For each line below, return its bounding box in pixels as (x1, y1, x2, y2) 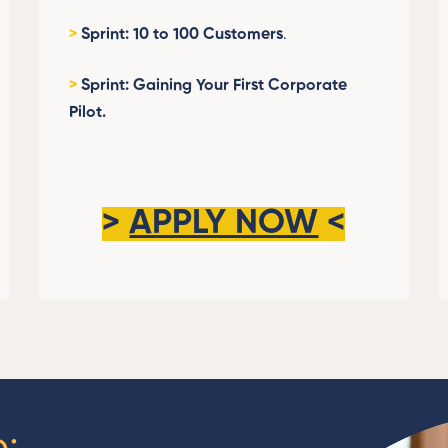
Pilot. (69, 104, 106, 121)
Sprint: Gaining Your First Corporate (77, 77, 347, 94)
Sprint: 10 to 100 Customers (77, 26, 283, 43)
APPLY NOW (129, 206, 319, 241)
